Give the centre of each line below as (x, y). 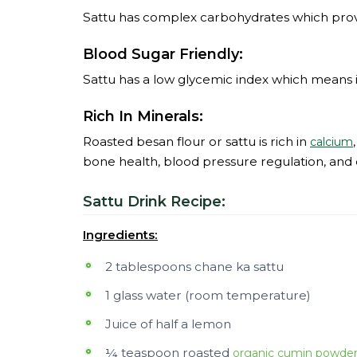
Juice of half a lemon (168, 324)
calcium (331, 142)
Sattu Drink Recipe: (154, 202)
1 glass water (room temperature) (208, 295)
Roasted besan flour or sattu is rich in (196, 141)
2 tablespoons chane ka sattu (194, 267)
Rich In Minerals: (143, 116)
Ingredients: (120, 235)
